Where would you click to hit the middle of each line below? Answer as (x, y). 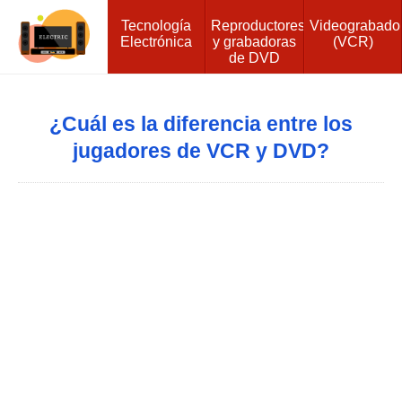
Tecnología (157, 25)
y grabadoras (255, 41)
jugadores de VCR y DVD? (201, 151)
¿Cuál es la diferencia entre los (201, 124)
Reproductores (258, 25)
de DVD (255, 57)
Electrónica (157, 41)
